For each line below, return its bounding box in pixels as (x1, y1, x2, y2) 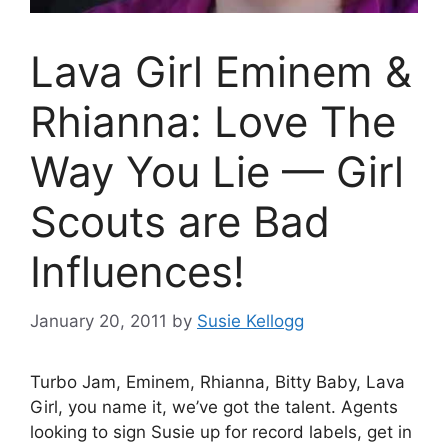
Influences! (30, 246, 245, 297)
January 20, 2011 (30, 310, 167, 331)
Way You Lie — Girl (30, 146, 404, 197)
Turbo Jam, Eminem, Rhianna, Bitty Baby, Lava (30, 371, 405, 392)
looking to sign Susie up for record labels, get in (30, 421, 412, 442)
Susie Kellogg (197, 310, 304, 331)
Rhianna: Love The (30, 96, 396, 147)
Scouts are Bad (30, 196, 330, 247)
